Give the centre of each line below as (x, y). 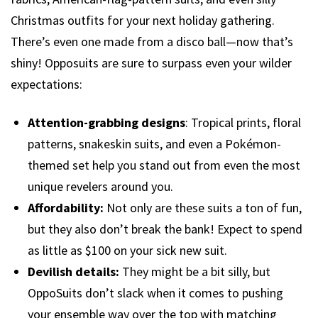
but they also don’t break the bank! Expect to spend (165, 229)
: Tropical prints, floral (243, 122)
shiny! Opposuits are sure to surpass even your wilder (151, 62)
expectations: (46, 84)
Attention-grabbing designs (106, 122)
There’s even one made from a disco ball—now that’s (152, 41)
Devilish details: (73, 271)
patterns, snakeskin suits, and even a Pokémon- (154, 143)
